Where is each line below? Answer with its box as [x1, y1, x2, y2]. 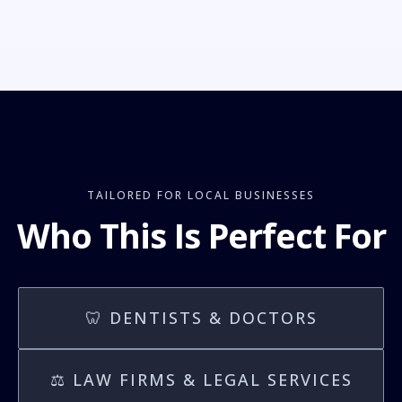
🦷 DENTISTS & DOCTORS [84, 306, 318, 328]
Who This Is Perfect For [16, 211, 386, 258]
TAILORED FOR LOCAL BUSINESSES [87, 187, 315, 203]
